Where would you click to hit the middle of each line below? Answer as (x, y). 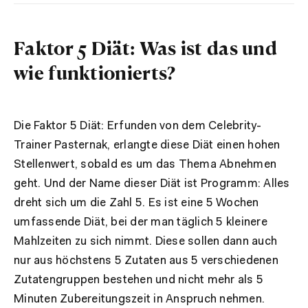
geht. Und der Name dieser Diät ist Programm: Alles (152, 184)
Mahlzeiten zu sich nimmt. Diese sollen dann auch (145, 241)
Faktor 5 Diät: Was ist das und (145, 47)
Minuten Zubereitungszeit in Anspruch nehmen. (139, 299)
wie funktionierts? (95, 72)
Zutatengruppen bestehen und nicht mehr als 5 (139, 280)
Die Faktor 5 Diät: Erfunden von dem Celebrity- (138, 126)
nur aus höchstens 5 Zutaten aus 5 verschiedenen (146, 261)
